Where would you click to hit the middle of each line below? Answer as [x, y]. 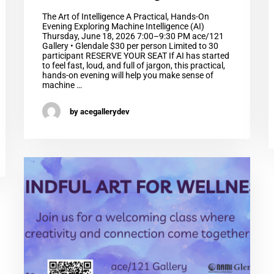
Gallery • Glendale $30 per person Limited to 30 [130, 46]
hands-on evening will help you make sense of [128, 76]
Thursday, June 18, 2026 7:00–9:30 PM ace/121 [133, 36]
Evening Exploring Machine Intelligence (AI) [123, 27]
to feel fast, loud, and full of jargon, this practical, [133, 66]
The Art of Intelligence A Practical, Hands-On [125, 17]
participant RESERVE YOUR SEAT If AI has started [135, 56]
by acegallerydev [99, 111]
